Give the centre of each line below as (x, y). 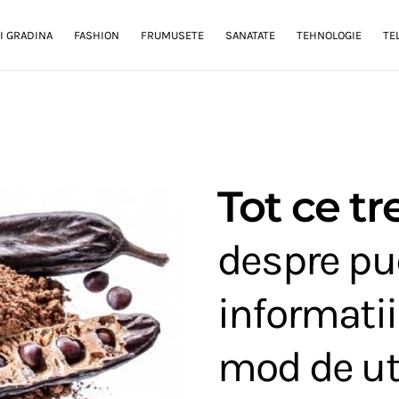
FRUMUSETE (172, 35)
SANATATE (250, 35)
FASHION (97, 35)
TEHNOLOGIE (329, 35)
